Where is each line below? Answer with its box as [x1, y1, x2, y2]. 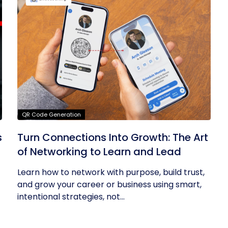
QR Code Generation [22, 110, 81, 119]
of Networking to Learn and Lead [17, 145, 182, 159]
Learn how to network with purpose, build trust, [17, 166, 205, 178]
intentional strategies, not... [17, 191, 125, 203]
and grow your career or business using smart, [17, 179, 202, 190]
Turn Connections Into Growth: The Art [17, 130, 209, 145]
